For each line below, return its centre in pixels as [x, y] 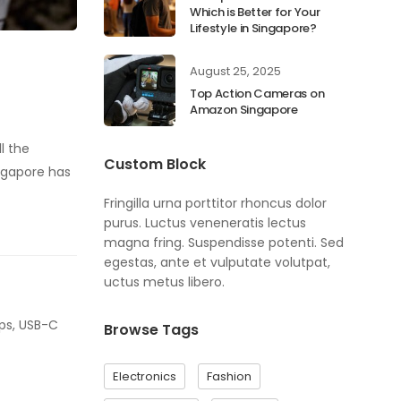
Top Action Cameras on [257, 94]
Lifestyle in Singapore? [253, 28]
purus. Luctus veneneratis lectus [205, 223]
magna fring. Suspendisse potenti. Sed [224, 243]
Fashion [229, 376]
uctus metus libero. [164, 282]
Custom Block [155, 164]
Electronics [145, 376]
